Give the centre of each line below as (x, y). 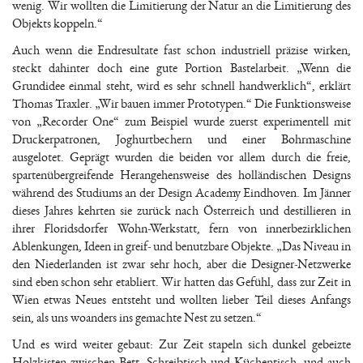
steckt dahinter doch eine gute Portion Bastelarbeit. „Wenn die (181, 68)
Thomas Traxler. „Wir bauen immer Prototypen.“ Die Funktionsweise (181, 104)
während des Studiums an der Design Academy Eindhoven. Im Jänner (181, 193)
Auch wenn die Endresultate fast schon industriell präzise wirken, (181, 50)
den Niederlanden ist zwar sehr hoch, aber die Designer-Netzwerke (181, 264)
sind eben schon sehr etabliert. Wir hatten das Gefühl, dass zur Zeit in (181, 282)
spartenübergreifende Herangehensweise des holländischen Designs (181, 175)
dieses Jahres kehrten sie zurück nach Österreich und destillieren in (181, 211)
